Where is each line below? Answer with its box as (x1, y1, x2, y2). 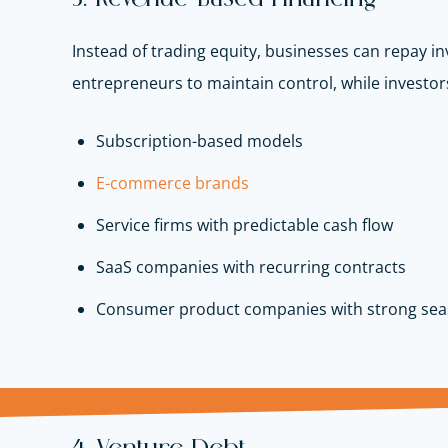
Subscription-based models (96, 130, 303, 153)
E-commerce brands (96, 172, 249, 195)
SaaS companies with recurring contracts (96, 256, 406, 279)
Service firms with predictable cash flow (96, 214, 393, 237)
